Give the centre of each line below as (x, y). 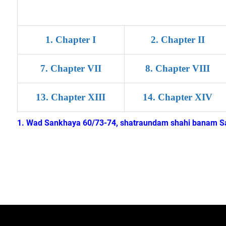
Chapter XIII (78, 97)
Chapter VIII (183, 68)
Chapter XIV (185, 97)
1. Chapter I (71, 40)
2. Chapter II (178, 40)
